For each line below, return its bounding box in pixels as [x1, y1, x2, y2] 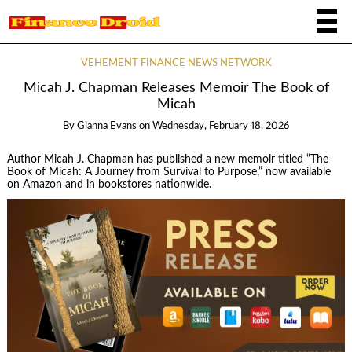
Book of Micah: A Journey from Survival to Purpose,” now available [6, 166, 331, 178]
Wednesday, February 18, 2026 [152, 121, 289, 132]
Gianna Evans [77, 121, 137, 132]
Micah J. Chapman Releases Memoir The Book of [23, 81, 329, 95]
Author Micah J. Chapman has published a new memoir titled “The [6, 153, 328, 165]
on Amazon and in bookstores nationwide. [6, 178, 211, 190]
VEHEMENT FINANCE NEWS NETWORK [80, 58, 272, 68]
